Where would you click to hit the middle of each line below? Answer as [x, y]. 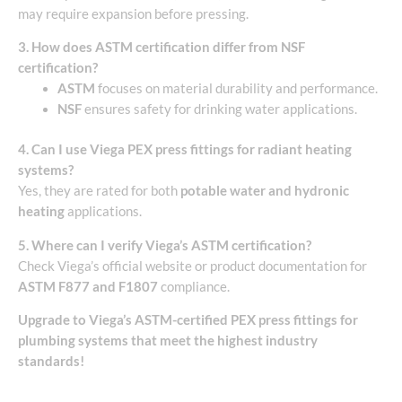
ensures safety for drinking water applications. [219, 109]
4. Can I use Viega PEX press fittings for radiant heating [185, 150]
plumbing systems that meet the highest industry [168, 341]
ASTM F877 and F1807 [88, 286]
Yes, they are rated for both [99, 191]
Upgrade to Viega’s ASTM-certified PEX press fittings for [188, 320]
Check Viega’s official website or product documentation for [192, 266]
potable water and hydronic [265, 191]
